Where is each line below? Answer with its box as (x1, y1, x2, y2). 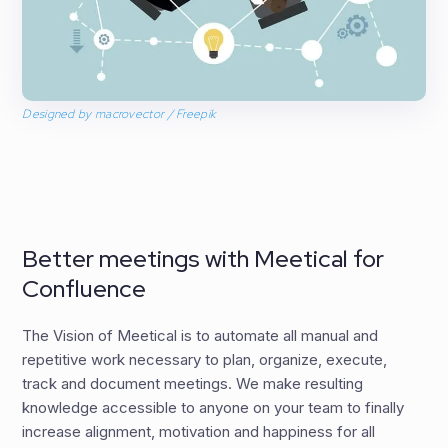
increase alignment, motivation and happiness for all (22, 422, 376, 442)
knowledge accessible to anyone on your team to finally (22, 398, 405, 418)
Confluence (22, 273, 147, 305)
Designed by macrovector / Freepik (22, 106, 217, 123)
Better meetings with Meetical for (22, 243, 385, 275)
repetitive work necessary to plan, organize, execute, (22, 350, 388, 370)
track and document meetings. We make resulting (22, 374, 364, 394)
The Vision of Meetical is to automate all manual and (22, 326, 379, 346)
